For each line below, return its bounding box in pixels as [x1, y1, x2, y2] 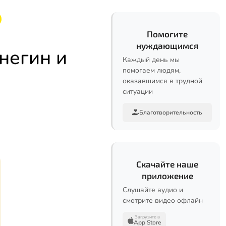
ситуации [123, 87, 153, 96]
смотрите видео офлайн [123, 196, 203, 205]
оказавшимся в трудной [123, 76, 202, 86]
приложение [141, 171, 193, 181]
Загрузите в [135, 214, 160, 220]
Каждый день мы [123, 55, 180, 65]
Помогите [147, 29, 188, 39]
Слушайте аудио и [123, 185, 183, 195]
